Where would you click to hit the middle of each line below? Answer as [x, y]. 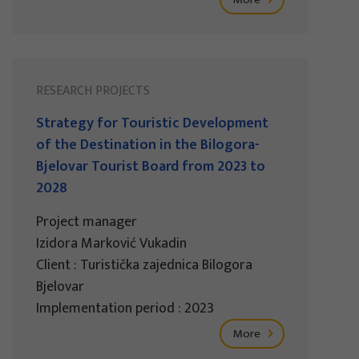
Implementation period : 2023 [125, 308]
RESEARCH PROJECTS [93, 91]
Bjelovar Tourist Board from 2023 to [151, 166]
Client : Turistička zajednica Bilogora [144, 265]
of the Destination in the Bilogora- [148, 145]
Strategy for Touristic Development [152, 123]
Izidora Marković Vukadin [111, 243]
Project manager [87, 222]
